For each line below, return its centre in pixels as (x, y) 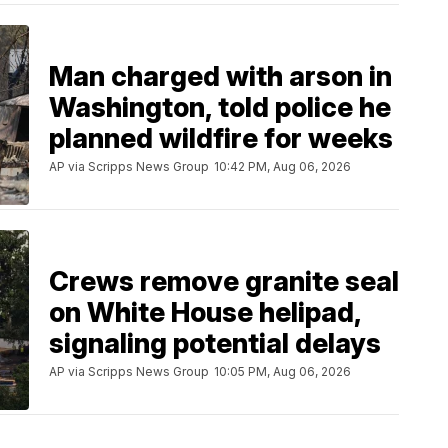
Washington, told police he (220, 107)
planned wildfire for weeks (221, 138)
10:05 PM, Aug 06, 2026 (282, 371)
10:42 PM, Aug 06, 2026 (282, 166)
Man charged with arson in (220, 76)
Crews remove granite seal (224, 281)
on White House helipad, (205, 312)
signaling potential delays (215, 343)
